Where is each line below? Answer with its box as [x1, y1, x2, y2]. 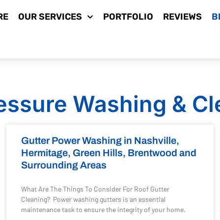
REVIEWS [163, 11, 202, 22]
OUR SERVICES [18, 11, 82, 22]
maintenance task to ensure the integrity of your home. [21, 205, 186, 214]
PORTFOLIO [103, 11, 153, 22]
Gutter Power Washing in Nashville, [21, 135, 180, 146]
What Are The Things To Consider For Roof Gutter [21, 185, 170, 193]
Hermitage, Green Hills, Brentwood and [21, 147, 197, 158]
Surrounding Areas [21, 160, 107, 170]
